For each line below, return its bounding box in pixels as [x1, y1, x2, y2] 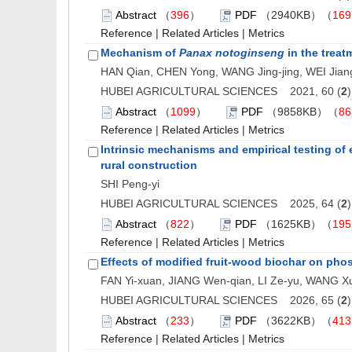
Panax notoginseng [179, 46, 284, 59]
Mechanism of [101, 46, 179, 59]
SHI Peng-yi [101, 178, 159, 190]
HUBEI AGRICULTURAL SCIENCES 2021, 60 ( [101, 85, 341, 97]
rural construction [101, 159, 197, 171]
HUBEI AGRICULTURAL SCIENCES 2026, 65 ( [101, 294, 341, 306]
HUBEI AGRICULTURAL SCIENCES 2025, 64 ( [101, 197, 341, 210]
